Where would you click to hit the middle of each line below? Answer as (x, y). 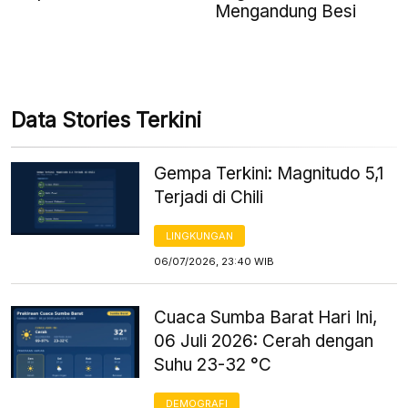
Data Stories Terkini (106, 121)
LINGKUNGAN (200, 236)
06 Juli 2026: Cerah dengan (264, 342)
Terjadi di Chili (209, 198)
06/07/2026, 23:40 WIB (214, 262)
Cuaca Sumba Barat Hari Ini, (266, 318)
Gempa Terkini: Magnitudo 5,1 (269, 174)
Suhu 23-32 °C (213, 365)
